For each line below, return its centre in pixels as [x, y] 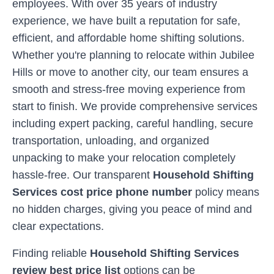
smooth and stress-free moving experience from [129, 89]
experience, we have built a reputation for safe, [126, 21]
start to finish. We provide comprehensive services [135, 106]
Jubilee [237, 55]
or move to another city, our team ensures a [141, 72]
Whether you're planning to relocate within [116, 55]
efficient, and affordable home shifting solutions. [128, 38]
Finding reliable [51, 253]
